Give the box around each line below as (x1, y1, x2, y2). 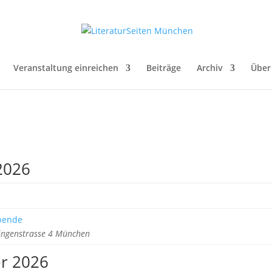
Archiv (196, 62, 223, 73)
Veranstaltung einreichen (13, 62, 118, 73)
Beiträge (146, 62, 181, 73)
